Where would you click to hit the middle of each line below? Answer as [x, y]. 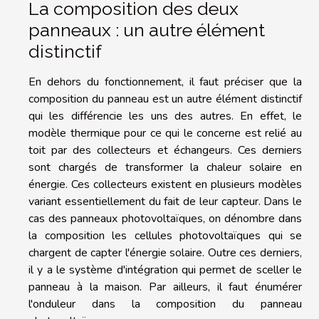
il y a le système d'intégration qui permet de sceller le [165, 270]
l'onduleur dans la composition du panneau [165, 304]
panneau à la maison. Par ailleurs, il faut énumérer [165, 287]
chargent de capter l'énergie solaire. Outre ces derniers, [165, 252]
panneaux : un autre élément [147, 30]
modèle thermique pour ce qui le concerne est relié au [165, 133]
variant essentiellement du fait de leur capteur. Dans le [165, 201]
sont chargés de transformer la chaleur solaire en [165, 167]
